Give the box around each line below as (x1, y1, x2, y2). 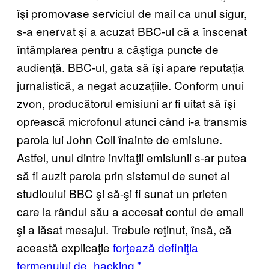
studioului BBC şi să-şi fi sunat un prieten (17, 184, 228, 201)
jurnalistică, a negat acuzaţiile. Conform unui (17, 76, 244, 93)
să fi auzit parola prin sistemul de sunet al (17, 166, 229, 183)
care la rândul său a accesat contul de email (17, 202, 244, 219)
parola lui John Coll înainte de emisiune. (17, 130, 222, 147)
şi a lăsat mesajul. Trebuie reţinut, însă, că (17, 220, 232, 237)
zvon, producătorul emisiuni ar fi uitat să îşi (17, 94, 235, 111)
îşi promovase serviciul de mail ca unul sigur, (17, 4, 247, 21)
